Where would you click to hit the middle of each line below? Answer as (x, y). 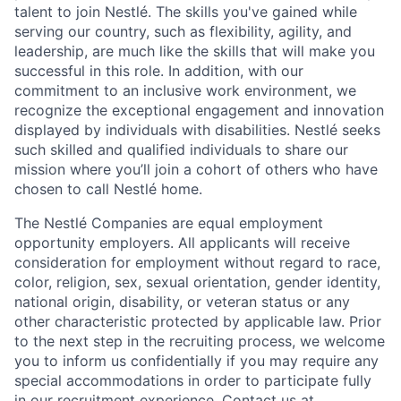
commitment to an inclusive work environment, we (185, 91)
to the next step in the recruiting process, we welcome (200, 341)
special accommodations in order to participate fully (193, 381)
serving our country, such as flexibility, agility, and (183, 32)
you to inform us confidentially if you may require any (196, 361)
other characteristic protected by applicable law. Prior (198, 322)
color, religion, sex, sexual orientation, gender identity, (197, 282)
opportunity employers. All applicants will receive (182, 243)
